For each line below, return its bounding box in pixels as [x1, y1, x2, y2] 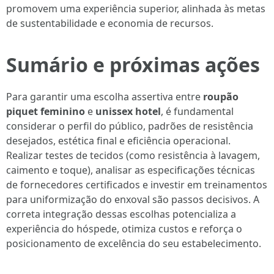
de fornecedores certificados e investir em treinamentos [6, 178, 267, 191]
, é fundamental [161, 105, 234, 118]
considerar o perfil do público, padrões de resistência [6, 119, 253, 133]
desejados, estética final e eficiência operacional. [6, 134, 231, 147]
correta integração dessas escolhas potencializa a [6, 207, 236, 221]
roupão [203, 90, 239, 103]
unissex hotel [95, 105, 161, 118]
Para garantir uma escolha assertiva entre [6, 90, 203, 103]
